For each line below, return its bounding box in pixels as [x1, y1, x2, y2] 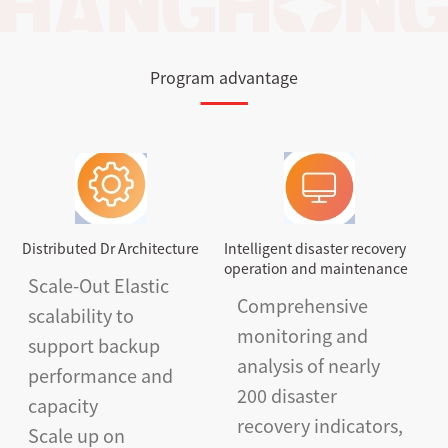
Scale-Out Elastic [27, 272, 169, 299]
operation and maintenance [224, 258, 408, 279]
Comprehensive [236, 292, 368, 319]
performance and [27, 362, 173, 389]
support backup [27, 332, 160, 359]
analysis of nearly [236, 352, 380, 379]
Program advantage [150, 65, 298, 90]
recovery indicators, [236, 412, 403, 439]
